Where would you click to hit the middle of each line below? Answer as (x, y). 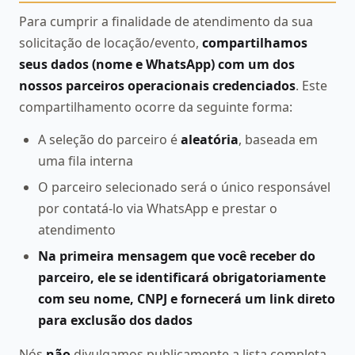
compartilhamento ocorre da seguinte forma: (156, 107)
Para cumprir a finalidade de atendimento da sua (166, 22)
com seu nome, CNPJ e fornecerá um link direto (187, 298)
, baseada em (278, 140)
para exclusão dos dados (115, 320)
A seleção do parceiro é (109, 140)
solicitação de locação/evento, (111, 43)
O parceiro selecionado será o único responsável (184, 187)
